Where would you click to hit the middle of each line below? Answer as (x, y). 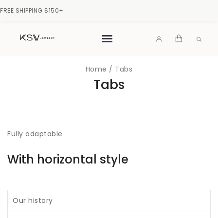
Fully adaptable (35, 134)
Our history (33, 200)
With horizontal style (68, 159)
